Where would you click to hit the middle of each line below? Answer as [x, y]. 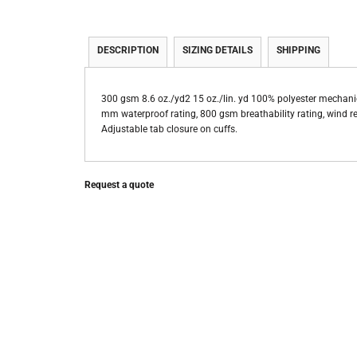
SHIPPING [298, 51]
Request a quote [119, 185]
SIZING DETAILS [218, 51]
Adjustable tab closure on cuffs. [169, 129]
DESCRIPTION [128, 51]
